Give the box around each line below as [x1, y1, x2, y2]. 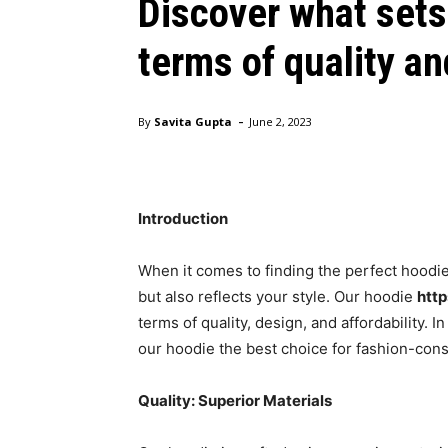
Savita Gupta [154, 114, 232, 130]
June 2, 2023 [249, 114, 312, 130]
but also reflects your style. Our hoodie [138, 287, 417, 307]
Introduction [138, 209, 228, 229]
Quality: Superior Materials [138, 391, 332, 411]
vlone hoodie [138, 121, 206, 136]
